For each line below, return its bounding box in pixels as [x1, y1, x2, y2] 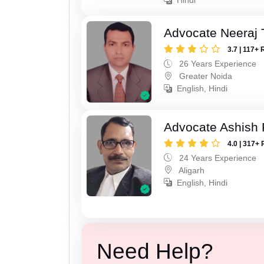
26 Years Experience [177, 58, 257, 68]
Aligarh [177, 165, 205, 175]
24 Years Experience [177, 153, 257, 163]
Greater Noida [177, 71, 233, 81]
